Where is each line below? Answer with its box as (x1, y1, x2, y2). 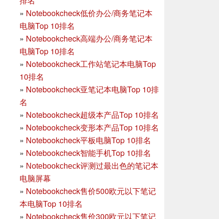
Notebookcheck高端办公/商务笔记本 (26, 32, 153, 44)
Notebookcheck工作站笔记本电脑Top (26, 58, 156, 69)
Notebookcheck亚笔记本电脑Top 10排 (26, 83, 159, 95)
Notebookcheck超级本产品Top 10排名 (26, 109, 159, 120)
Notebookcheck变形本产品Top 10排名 (26, 121, 159, 133)
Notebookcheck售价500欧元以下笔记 (26, 185, 156, 197)
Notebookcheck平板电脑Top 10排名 (26, 134, 151, 146)
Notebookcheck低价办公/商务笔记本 (26, 7, 153, 19)
